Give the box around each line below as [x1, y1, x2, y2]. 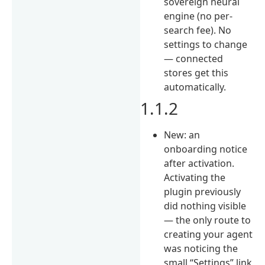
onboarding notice [164, 142, 248, 156]
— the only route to [164, 213, 251, 227]
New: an [164, 128, 201, 141]
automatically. [164, 80, 227, 93]
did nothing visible [164, 199, 247, 212]
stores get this [164, 66, 229, 79]
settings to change [164, 37, 248, 51]
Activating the [164, 170, 226, 184]
